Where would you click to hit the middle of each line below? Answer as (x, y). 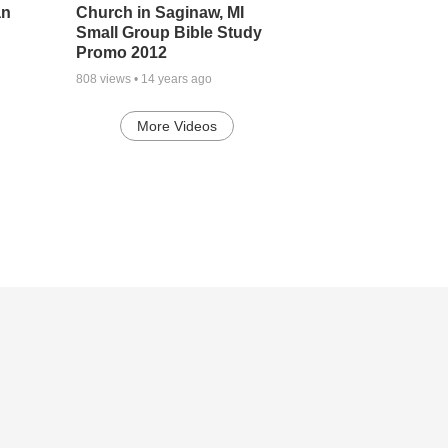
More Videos (177, 125)
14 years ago (176, 78)
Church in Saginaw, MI (159, 12)
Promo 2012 (121, 52)
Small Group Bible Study (168, 32)
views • (118, 78)
